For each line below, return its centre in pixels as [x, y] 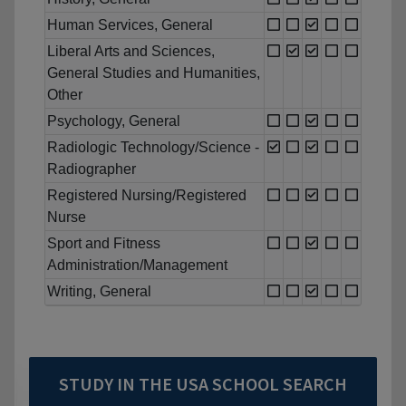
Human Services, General [130, 25]
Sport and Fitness [104, 244]
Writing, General [99, 292]
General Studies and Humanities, [154, 73]
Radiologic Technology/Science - [153, 148]
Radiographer [92, 169]
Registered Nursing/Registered [147, 196]
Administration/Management [137, 266]
